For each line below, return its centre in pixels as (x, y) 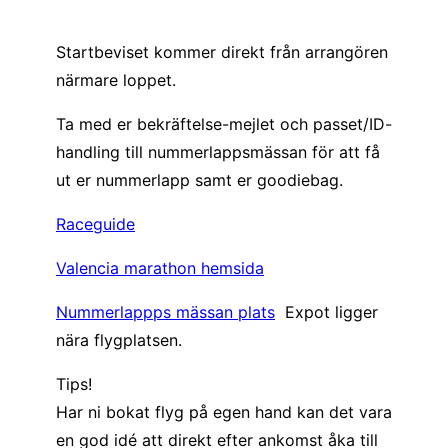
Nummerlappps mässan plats (165, 311)
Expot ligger (326, 311)
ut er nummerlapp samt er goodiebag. (199, 179)
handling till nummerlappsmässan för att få (218, 151)
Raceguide (95, 223)
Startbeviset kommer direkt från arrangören (222, 51)
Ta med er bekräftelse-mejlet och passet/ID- (224, 123)
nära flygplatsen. (119, 339)
